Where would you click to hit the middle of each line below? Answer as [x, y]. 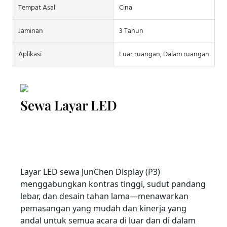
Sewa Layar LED [69, 105]
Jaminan [31, 31]
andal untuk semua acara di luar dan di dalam [108, 220]
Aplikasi [30, 55]
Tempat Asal [37, 8]
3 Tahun [131, 31]
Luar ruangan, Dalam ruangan [164, 55]
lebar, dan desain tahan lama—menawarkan [104, 196]
